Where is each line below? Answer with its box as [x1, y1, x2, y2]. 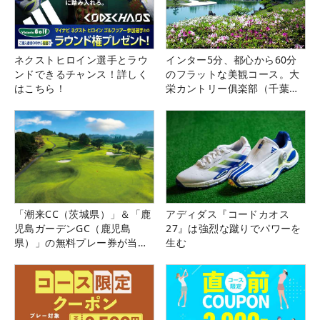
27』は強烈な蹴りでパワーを [166, 221, 301, 235]
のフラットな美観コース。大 [166, 66, 300, 81]
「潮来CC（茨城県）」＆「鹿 [14, 206, 151, 221]
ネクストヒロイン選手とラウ [14, 52, 149, 66]
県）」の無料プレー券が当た [14, 235, 149, 249]
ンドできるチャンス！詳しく [14, 66, 149, 81]
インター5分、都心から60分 [166, 52, 297, 66]
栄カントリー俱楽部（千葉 [166, 81, 289, 95]
